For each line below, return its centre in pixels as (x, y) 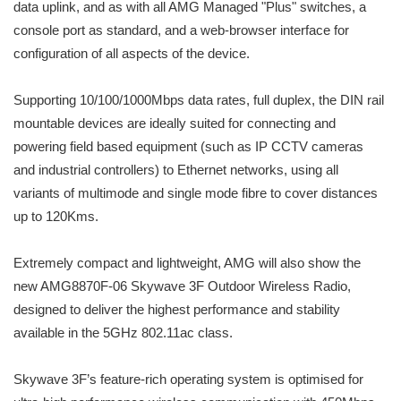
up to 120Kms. (58, 217)
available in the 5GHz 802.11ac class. (125, 333)
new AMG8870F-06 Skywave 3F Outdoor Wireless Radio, (182, 286)
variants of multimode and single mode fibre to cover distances (196, 193)
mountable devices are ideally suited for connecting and (175, 124)
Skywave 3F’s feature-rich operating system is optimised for (188, 380)
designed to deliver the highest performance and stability (177, 310)
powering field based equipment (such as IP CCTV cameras (188, 147)
